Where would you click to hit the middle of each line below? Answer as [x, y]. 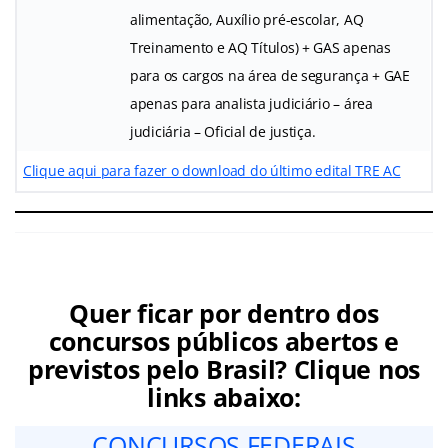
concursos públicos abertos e [224, 340]
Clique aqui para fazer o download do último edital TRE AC [212, 170]
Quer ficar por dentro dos [224, 312]
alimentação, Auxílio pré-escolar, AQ [247, 19]
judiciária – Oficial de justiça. [223, 131]
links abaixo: [224, 396]
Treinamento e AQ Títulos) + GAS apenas [260, 47]
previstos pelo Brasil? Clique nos [224, 368]
